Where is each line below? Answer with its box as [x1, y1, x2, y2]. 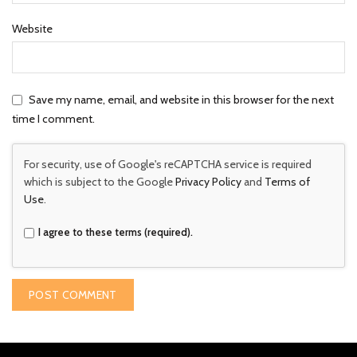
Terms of [265, 174, 310, 189]
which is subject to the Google [24, 174, 175, 189]
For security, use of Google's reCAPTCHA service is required [24, 156, 312, 171]
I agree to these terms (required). [38, 225, 193, 238]
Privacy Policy [175, 174, 241, 189]
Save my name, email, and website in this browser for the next [29, 92, 334, 108]
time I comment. [12, 111, 95, 126]
